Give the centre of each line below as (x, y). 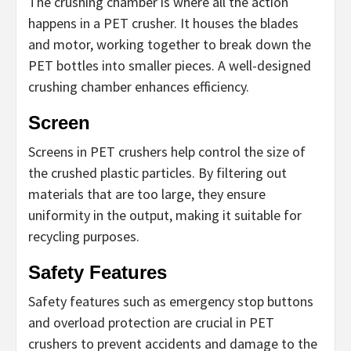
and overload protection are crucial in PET (151, 322)
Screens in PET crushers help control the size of (167, 152)
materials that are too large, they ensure (147, 194)
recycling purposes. (84, 236)
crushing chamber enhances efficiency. (139, 87)
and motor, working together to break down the (170, 44)
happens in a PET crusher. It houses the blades (163, 23)
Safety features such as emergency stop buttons (171, 301)
